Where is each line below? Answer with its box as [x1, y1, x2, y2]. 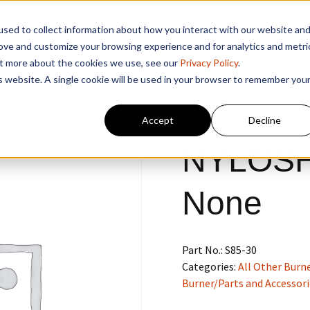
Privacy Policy [179, 56, 238, 69]
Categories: [181, 259, 238, 273]
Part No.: [181, 243, 225, 257]
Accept [142, 113, 174, 126]
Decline [248, 113, 281, 126]
